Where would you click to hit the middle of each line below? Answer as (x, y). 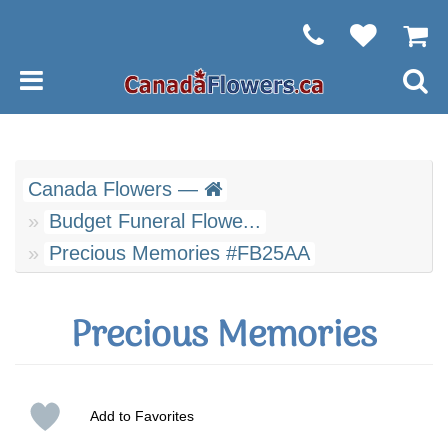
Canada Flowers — (116, 189)
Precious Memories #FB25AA (179, 253)
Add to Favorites (141, 416)
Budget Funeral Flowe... (155, 221)
